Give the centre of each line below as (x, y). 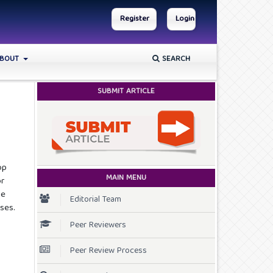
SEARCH (175, 59)
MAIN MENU (126, 178)
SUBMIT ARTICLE (126, 91)
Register (135, 19)
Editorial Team (96, 200)
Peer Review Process (108, 251)
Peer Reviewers (98, 225)
